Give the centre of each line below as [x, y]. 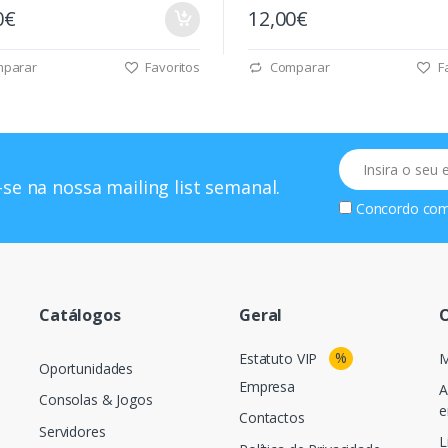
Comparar [298, 66]
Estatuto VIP [278, 359]
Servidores [72, 431]
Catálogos [79, 314]
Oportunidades [86, 369]
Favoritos [171, 66]
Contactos [271, 418]
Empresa [266, 387]
